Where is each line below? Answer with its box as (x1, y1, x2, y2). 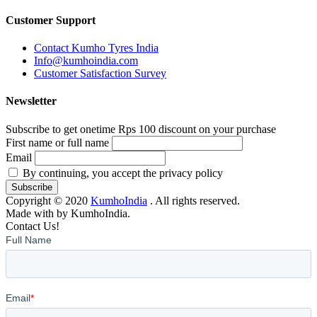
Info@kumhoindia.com (34, 54, 138, 67)
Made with (6, 207, 57, 219)
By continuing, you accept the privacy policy (20, 166, 223, 179)
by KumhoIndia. (57, 207, 130, 219)
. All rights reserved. (147, 194, 240, 207)
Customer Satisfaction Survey (34, 67, 166, 80)
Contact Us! (6, 219, 59, 232)
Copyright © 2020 (6, 194, 91, 207)
